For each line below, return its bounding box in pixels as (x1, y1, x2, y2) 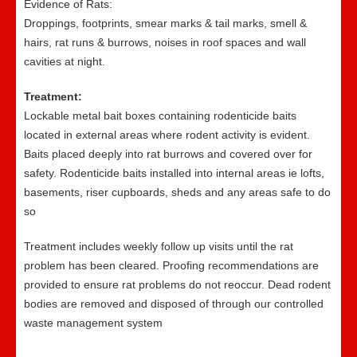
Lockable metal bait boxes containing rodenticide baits (24, 109, 296, 122)
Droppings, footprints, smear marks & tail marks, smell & (24, 17, 307, 29)
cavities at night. (24, 55, 105, 68)
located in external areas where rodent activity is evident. (24, 128, 310, 141)
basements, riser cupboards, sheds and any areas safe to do (24, 186, 331, 198)
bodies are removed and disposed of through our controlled (24, 297, 324, 310)
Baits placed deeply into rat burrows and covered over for (24, 147, 312, 160)
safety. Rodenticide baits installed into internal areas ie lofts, (24, 167, 324, 179)
